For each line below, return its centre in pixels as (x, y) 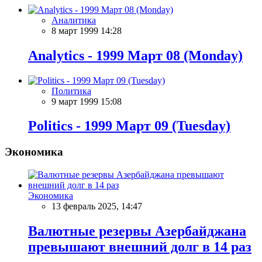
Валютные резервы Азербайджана (137, 231)
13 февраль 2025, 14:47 (97, 206)
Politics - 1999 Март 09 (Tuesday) (129, 126)
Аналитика (74, 20)
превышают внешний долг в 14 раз (140, 247)
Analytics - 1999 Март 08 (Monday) (135, 55)
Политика (71, 91)
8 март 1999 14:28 (87, 30)
